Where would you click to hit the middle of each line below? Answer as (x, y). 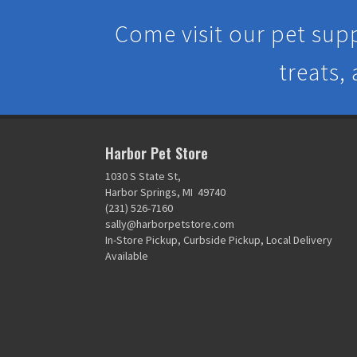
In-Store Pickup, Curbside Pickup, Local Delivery (219, 240)
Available (127, 256)
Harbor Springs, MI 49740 (165, 192)
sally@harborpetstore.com (170, 224)
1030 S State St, (143, 176)
